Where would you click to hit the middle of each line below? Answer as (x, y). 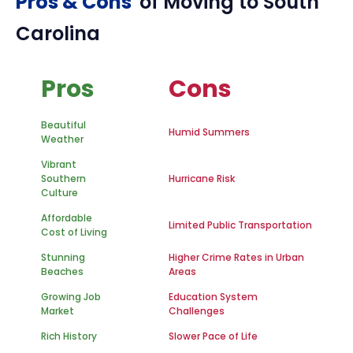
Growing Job (71, 297)
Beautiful (63, 125)
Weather (62, 139)
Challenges (197, 311)
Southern (63, 178)
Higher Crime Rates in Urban (236, 257)
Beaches (62, 271)
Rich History (69, 336)
